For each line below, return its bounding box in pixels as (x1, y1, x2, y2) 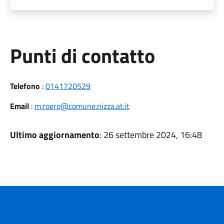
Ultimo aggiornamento (9, 128, 99, 141)
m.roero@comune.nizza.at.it (34, 100, 129, 112)
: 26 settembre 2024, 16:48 (99, 128, 202, 141)
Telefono (9, 80, 40, 92)
